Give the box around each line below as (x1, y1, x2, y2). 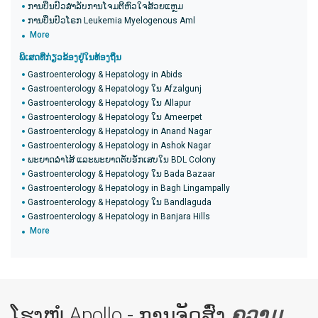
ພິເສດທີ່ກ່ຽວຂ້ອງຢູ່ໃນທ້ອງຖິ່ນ (19, 53, 121, 62)
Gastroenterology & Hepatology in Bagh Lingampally (28, 183, 230, 193)
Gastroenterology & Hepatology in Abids (28, 70, 182, 79)
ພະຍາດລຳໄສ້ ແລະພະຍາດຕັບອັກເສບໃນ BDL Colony (28, 155, 216, 165)
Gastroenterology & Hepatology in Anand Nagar (28, 126, 212, 136)
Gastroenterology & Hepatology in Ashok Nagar (28, 141, 211, 150)
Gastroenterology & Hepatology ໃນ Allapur (28, 98, 191, 108)
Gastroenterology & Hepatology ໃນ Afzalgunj (28, 84, 202, 94)
